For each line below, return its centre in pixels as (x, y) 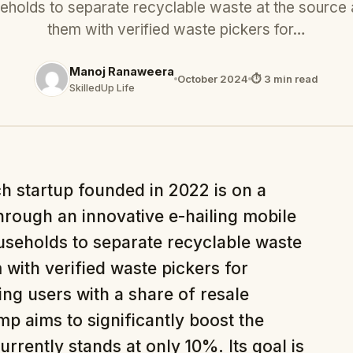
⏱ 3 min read (285, 79)
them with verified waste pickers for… (176, 30)
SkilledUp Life (102, 87)
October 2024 (213, 79)
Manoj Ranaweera (122, 71)
